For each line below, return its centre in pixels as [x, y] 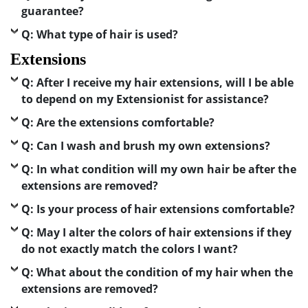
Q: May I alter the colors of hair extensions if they [156, 232]
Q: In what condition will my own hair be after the [159, 169]
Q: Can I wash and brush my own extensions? [146, 146]
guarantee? [53, 11]
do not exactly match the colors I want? [130, 249]
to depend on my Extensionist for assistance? [145, 99]
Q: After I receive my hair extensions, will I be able [157, 82]
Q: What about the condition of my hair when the [157, 272]
